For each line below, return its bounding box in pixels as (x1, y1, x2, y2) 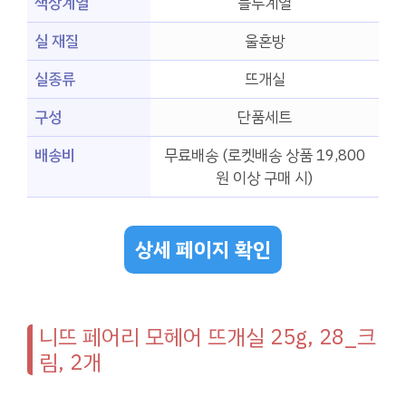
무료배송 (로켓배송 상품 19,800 (164, 144, 365, 168)
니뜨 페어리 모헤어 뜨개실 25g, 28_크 (39, 320, 376, 353)
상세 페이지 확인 (135, 234, 271, 265)
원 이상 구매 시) (216, 167, 314, 190)
